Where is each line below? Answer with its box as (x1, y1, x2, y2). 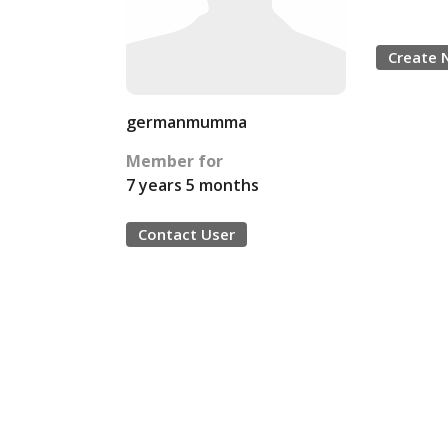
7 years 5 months (126, 174, 259, 196)
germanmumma (126, 111, 247, 133)
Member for (126, 150, 223, 172)
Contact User (138, 224, 235, 244)
